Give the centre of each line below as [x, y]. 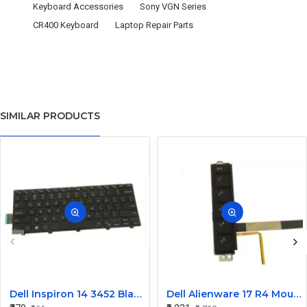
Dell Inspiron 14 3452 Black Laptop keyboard [138, 294]
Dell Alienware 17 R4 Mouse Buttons [297, 294]
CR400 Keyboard [66, 25]
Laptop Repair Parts [154, 25]
